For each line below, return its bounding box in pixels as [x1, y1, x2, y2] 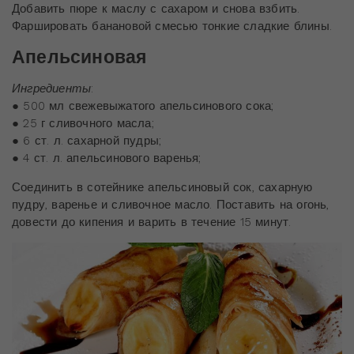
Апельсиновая [12, 47, 147, 68]
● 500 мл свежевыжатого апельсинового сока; [12, 99, 274, 114]
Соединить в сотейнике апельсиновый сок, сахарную [12, 180, 313, 195]
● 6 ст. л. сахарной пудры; [12, 134, 162, 149]
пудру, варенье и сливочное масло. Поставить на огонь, [12, 198, 330, 213]
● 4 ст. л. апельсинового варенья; [12, 151, 201, 166]
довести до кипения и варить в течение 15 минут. [12, 215, 296, 230]
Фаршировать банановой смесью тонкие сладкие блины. [12, 19, 333, 34]
